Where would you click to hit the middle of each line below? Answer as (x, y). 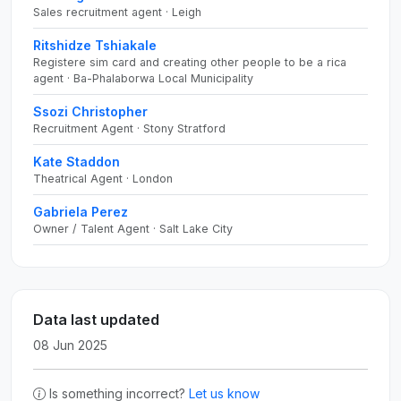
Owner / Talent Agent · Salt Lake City (133, 229)
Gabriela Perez (81, 212)
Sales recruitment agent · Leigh (117, 12)
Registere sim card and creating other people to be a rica (190, 62)
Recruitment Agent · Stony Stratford (129, 128)
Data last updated (96, 320)
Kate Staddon (77, 162)
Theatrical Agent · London (103, 179)
